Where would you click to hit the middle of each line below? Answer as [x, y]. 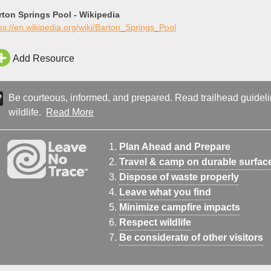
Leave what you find [165, 192]
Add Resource [43, 59]
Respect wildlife [155, 222]
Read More [70, 112]
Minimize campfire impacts [180, 207]
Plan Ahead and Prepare [175, 146]
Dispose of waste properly [179, 177]
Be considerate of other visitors [191, 237]
